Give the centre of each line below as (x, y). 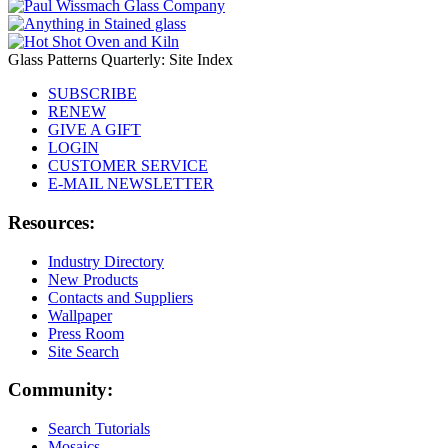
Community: (60, 390)
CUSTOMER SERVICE (128, 166)
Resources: (51, 222)
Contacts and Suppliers (120, 297)
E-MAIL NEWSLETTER (131, 184)
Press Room (86, 333)
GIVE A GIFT (94, 130)
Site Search (83, 351)
